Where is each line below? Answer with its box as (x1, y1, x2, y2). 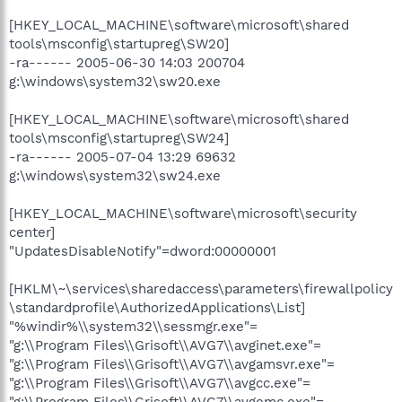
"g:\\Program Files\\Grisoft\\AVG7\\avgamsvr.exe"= (9, 355, 335, 372)
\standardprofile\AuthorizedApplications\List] (9, 299, 305, 316)
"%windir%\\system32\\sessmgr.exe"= (9, 318, 258, 335)
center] (9, 223, 55, 240)
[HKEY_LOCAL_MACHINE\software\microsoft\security (9, 205, 357, 222)
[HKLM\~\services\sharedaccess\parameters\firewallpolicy (9, 280, 393, 297)
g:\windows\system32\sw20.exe (9, 73, 221, 90)
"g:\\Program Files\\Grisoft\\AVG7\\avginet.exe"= (9, 336, 321, 354)
